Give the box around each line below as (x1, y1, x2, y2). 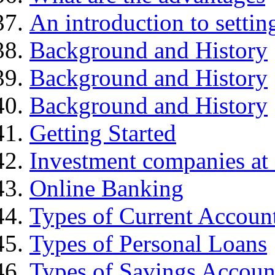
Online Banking (29, 175, 184, 202)
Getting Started (29, 120, 176, 147)
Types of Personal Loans (29, 230, 267, 257)
